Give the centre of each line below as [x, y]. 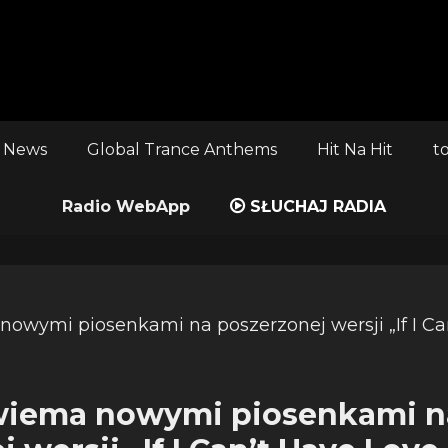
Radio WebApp [126, 206]
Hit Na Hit [354, 149]
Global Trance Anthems [181, 149]
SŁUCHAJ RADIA [315, 206]
